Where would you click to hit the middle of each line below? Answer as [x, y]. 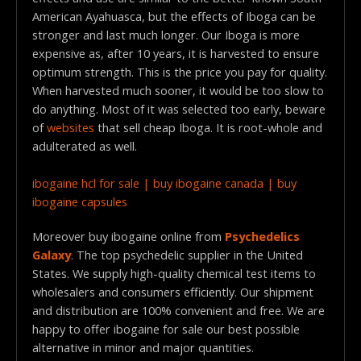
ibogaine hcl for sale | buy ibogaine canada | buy [164, 183]
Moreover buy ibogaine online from [128, 237]
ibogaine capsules [79, 202]
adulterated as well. [84, 145]
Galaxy [51, 255]
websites [70, 127]
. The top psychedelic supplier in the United [187, 255]
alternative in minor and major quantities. [143, 348]
